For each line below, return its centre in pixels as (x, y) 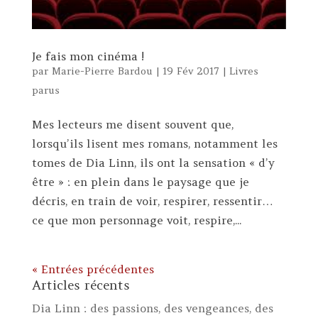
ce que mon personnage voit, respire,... (136, 220)
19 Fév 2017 (191, 71)
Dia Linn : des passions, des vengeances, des (152, 308)
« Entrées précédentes (93, 269)
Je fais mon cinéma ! (88, 56)
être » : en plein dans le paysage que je (140, 181)
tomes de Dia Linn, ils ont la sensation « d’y (153, 162)
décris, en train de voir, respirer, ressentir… (152, 201)
